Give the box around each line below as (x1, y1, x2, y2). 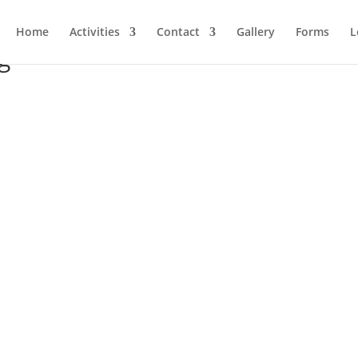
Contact (156, 24, 200, 39)
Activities (69, 24, 120, 39)
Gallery (236, 24, 275, 39)
